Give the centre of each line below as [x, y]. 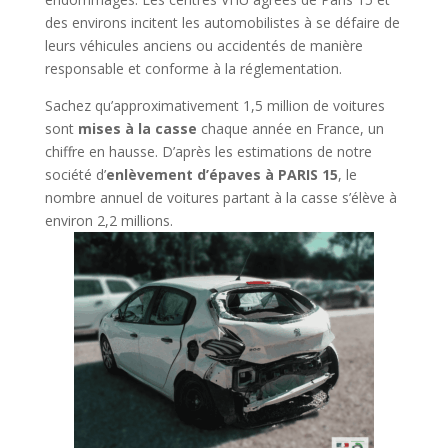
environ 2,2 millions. [108, 220]
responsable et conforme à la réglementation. [193, 68]
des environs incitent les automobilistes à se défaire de [222, 22]
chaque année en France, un [290, 128]
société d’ [75, 174]
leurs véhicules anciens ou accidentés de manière [203, 45]
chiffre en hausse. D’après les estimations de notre [208, 151]
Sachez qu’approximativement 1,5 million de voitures [214, 105]
